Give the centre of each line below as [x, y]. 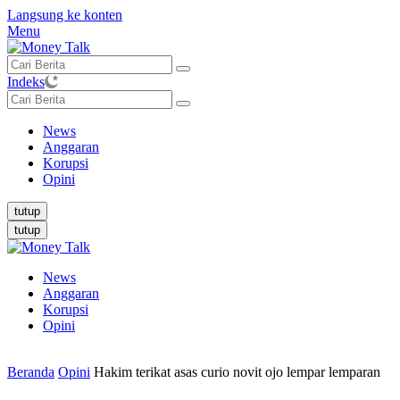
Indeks [26, 82]
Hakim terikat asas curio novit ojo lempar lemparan [237, 372]
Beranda [31, 372]
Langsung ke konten [65, 15]
